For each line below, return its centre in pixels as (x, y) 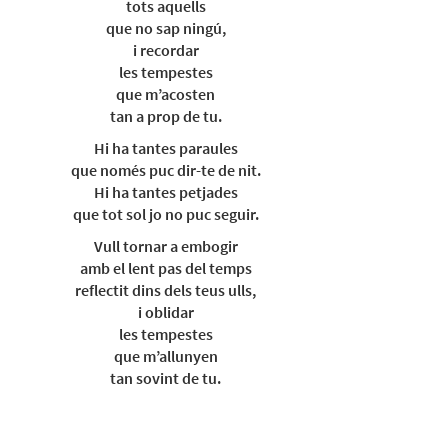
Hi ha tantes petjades (165, 192)
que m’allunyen (165, 356)
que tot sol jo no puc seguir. (165, 214)
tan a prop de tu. (165, 116)
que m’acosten (165, 94)
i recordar (165, 50)
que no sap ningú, (165, 28)
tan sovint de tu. (165, 378)
